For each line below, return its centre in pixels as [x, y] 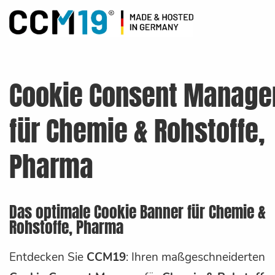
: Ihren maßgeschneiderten [196, 258]
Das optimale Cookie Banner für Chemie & [137, 212]
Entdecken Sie [48, 258]
